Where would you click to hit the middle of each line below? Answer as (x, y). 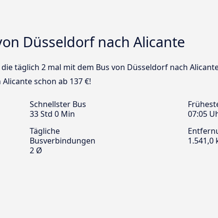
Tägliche (45, 131)
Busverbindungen (63, 141)
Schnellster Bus (58, 104)
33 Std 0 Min (52, 114)
